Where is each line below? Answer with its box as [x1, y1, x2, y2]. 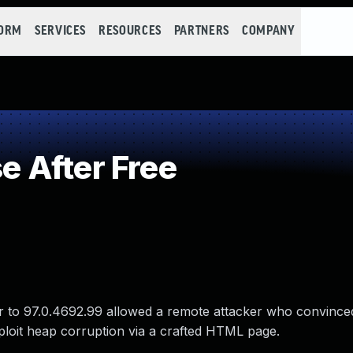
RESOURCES [98, 24, 162, 38]
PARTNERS [173, 24, 229, 38]
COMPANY [241, 24, 295, 38]
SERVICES [34, 24, 87, 38]
